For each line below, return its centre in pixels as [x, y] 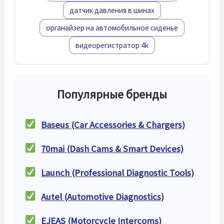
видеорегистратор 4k [112, 45]
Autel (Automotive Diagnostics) [103, 196]
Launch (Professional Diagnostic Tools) [118, 172]
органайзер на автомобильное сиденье [112, 28]
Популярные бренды [112, 94]
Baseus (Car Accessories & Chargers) [113, 124]
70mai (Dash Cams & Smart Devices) [112, 148]
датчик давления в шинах [112, 10]
